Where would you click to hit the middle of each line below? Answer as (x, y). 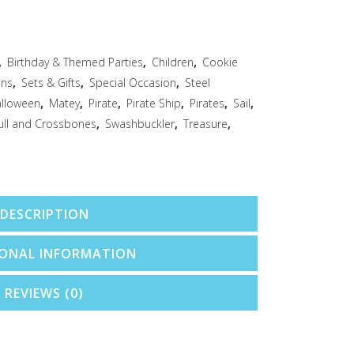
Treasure (205, 124)
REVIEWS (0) (44, 293)
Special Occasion (133, 83)
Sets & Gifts (51, 83)
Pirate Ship (154, 103)
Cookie (220, 62)
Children (173, 62)
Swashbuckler (140, 124)
